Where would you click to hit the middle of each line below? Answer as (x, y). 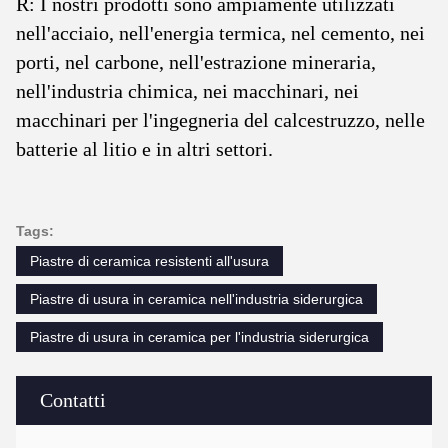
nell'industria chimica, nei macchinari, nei (187, 91)
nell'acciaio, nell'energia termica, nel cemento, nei (220, 33)
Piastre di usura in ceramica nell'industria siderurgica (196, 299)
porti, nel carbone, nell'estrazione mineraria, (196, 62)
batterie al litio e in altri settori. (144, 149)
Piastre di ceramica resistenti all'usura (149, 261)
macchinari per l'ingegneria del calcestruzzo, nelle (220, 120)
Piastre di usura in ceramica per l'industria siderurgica (199, 337)
